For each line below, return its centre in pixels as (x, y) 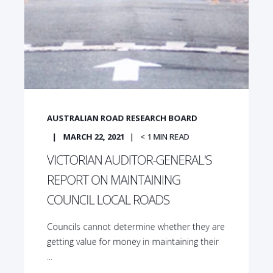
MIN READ (171, 136)
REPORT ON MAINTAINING (113, 180)
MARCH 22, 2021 (94, 136)
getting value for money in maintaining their (133, 241)
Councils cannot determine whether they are (136, 227)
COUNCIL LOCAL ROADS (108, 200)
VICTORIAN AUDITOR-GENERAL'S (129, 160)
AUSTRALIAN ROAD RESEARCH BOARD (122, 118)
